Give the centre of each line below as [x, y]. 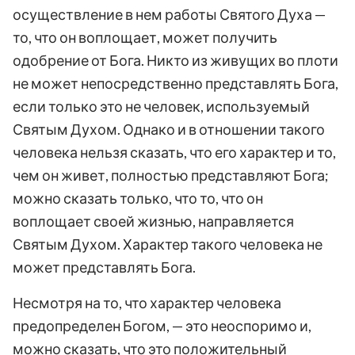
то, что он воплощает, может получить [145, 37]
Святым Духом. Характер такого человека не [168, 244]
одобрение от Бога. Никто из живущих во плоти [176, 60]
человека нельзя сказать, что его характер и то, [174, 152]
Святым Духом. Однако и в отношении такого [169, 129]
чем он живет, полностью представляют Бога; [171, 175]
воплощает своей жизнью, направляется [153, 221]
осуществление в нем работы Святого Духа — [169, 14]
